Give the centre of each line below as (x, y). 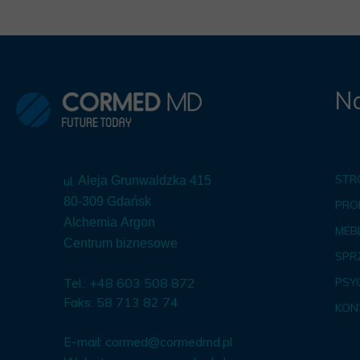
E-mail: (84, 342)
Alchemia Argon (109, 222)
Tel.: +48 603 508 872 (129, 283)
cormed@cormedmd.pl (169, 342)
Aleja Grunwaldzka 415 (145, 180)
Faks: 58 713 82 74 (121, 302)
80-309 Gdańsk (107, 201)
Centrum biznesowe (121, 243)
